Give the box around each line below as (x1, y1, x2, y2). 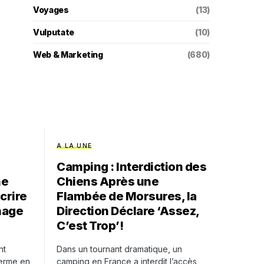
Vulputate (33, 27, 74, 37)
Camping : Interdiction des (57, 160, 206, 174)
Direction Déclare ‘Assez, (57, 204, 199, 218)
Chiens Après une (57, 174, 159, 189)
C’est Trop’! (57, 219, 123, 233)
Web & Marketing (33, 49, 103, 60)
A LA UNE (57, 142, 92, 149)
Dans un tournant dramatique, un (57, 244, 182, 254)
